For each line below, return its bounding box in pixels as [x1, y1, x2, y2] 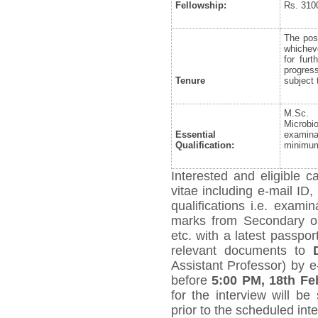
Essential [175, 128, 216, 140]
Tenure [175, 75, 205, 86]
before [170, 273, 212, 287]
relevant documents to [170, 243, 313, 258]
